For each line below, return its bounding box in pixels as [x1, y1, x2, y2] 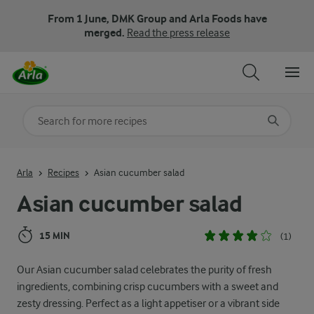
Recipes [48, 166, 79, 178]
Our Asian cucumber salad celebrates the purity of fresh [17, 264, 272, 276]
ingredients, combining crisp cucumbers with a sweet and [17, 280, 278, 293]
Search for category [27, 109, 117, 122]
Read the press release [127, 27, 230, 39]
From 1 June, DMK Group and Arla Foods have [47, 12, 267, 25]
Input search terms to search [22, 152, 155, 165]
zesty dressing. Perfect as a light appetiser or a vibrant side [17, 297, 280, 310]
